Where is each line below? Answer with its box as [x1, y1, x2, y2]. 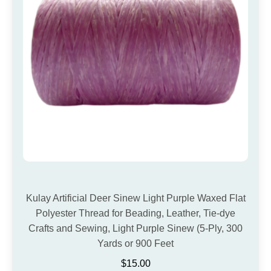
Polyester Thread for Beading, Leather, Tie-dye [36, 208, 235, 219]
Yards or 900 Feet [97, 238, 174, 249]
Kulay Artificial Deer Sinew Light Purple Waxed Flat [25, 193, 246, 204]
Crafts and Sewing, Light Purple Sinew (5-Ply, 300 [28, 223, 243, 234]
